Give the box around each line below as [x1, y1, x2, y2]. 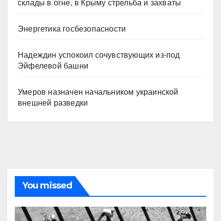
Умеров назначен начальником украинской [18, 87, 179, 96]
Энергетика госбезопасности [18, 24, 126, 33]
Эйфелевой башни [18, 61, 88, 70]
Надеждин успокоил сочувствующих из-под [18, 50, 180, 59]
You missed [22, 180, 72, 191]
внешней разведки [18, 98, 88, 107]
